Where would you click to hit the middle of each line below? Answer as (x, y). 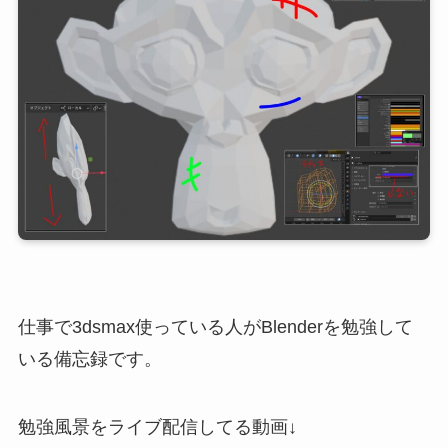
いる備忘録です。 (89, 359)
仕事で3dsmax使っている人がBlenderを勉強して (215, 327)
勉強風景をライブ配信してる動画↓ (157, 427)
